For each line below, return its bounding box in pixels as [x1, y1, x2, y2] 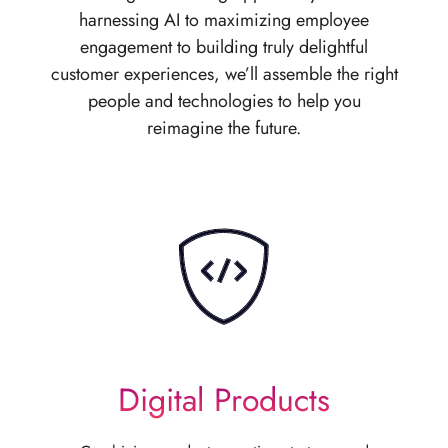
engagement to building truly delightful [80, 34, 368, 60]
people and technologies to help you [87, 88, 361, 114]
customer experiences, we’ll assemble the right [50, 61, 398, 87]
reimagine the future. [147, 115, 301, 141]
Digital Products [118, 377, 330, 423]
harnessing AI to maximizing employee [79, 7, 369, 33]
